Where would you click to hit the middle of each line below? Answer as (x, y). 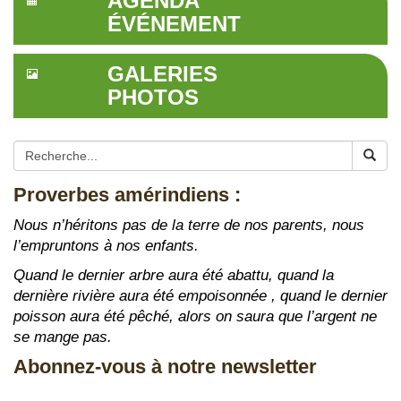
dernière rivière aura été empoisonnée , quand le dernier (200, 295)
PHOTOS (153, 97)
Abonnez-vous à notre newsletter (165, 366)
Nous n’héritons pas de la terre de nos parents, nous (189, 225)
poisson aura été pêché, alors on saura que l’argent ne (195, 316)
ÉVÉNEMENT (174, 23)
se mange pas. (63, 337)
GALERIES (162, 73)
